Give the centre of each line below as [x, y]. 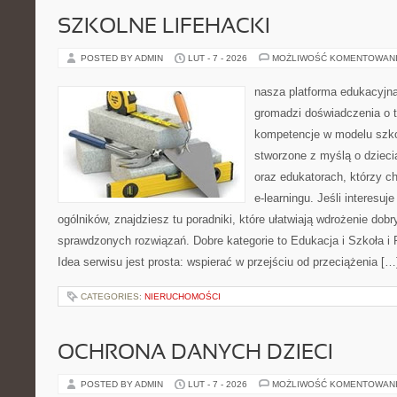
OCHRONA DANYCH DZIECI [195, 354]
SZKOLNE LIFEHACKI [164, 27]
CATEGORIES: [113, 296]
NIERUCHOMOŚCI [183, 296]
